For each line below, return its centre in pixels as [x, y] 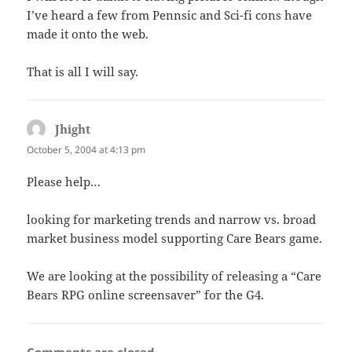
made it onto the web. [88, 33]
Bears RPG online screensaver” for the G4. [146, 295]
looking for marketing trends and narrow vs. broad [172, 219]
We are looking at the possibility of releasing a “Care [174, 276]
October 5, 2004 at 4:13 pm [86, 149]
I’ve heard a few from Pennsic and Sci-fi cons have [170, 15]
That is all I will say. [83, 71]
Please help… [64, 181]
